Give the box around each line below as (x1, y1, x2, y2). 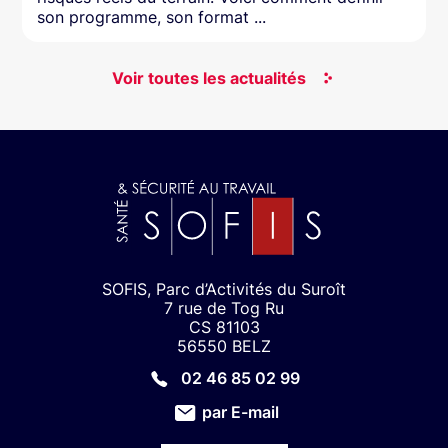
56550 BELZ (177, 336, 271, 356)
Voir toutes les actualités (112, 68, 306, 88)
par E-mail (201, 402, 279, 422)
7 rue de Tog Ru (164, 298, 284, 318)
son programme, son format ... (37, 7, 267, 27)
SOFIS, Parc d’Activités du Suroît (102, 279, 346, 299)
